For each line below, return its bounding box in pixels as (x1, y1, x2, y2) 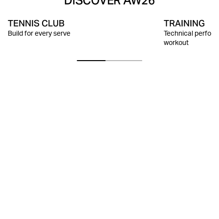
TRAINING (163, 17, 205, 29)
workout (163, 40, 189, 47)
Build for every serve (8, 30, 70, 38)
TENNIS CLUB (8, 17, 65, 29)
